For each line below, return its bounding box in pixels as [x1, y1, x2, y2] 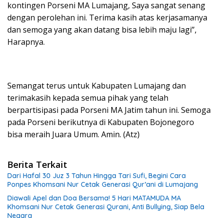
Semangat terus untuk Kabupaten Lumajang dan [7, 80, 186, 91]
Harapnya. [7, 36, 45, 48]
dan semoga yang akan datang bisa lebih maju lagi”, [7, 24, 197, 36]
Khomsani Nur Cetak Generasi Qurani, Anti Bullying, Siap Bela [7, 202, 204, 212]
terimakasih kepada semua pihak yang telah [7, 92, 168, 104]
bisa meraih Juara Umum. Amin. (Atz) [7, 129, 140, 140]
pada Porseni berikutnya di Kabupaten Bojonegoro [7, 117, 194, 128]
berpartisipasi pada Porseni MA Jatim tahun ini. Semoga [7, 105, 211, 116]
